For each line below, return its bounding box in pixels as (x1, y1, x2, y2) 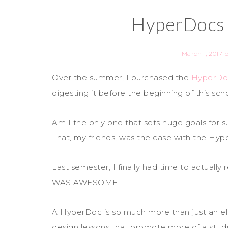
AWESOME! (73, 178, 120, 187)
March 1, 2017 (181, 50, 223, 58)
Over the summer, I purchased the (52, 73, 191, 82)
